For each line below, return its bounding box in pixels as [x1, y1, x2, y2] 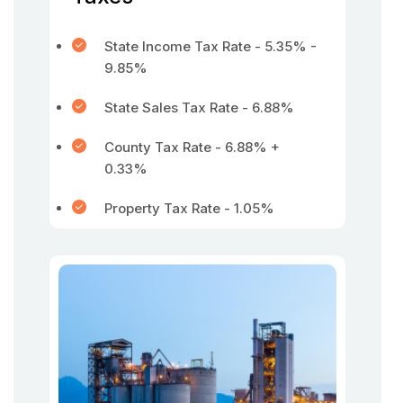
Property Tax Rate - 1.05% [104, 200, 274, 217]
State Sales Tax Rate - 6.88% [104, 99, 294, 116]
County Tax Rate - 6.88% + [104, 139, 280, 156]
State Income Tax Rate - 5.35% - [104, 38, 317, 55]
